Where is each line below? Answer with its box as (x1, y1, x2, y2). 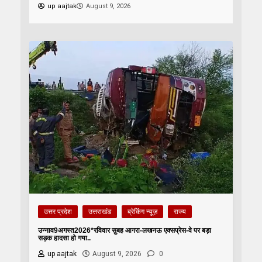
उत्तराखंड (88, 207, 111, 216)
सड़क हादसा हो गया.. (38, 233, 91, 242)
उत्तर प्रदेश (44, 207, 72, 216)
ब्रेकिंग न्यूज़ (127, 207, 157, 216)
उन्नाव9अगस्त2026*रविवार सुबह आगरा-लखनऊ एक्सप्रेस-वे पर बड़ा (38, 226, 211, 235)
